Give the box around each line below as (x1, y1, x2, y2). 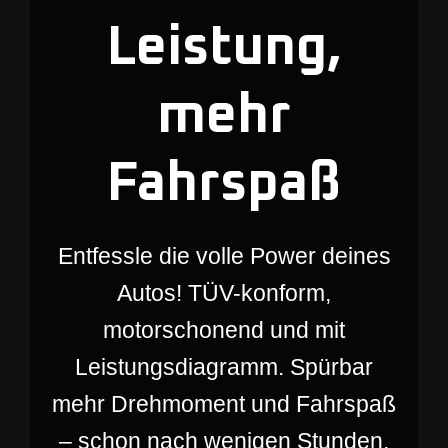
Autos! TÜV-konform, (117, 280, 331, 306)
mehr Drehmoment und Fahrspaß (52, 391, 396, 417)
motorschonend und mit (103, 317, 345, 343)
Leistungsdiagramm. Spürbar (75, 354, 373, 380)
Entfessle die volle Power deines (57, 243, 391, 269)
